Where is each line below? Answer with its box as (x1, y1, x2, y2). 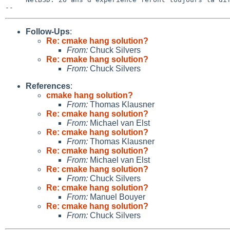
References (26, 81, 70, 90)
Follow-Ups (26, 27, 70, 36)
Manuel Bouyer (88, 192, 145, 201)
